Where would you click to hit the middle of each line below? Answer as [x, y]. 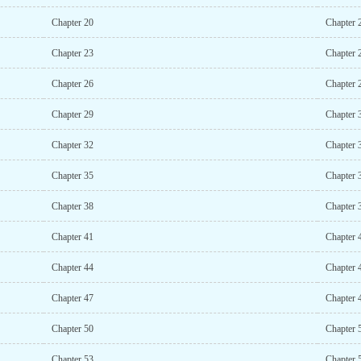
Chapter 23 [72, 53]
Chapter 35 [72, 176]
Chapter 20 [72, 23]
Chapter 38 [72, 206]
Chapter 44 [72, 268]
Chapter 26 [72, 84]
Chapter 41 [72, 237]
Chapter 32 [72, 145]
